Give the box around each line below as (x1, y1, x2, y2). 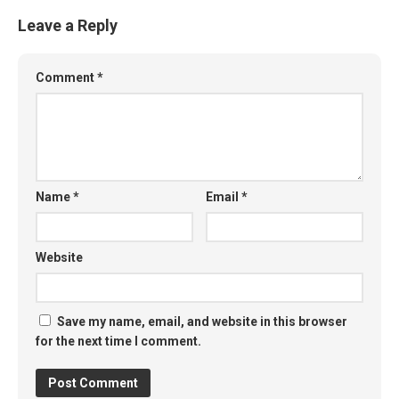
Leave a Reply (18, 15, 118, 35)
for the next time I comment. (36, 333, 201, 348)
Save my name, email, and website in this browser (57, 313, 347, 329)
